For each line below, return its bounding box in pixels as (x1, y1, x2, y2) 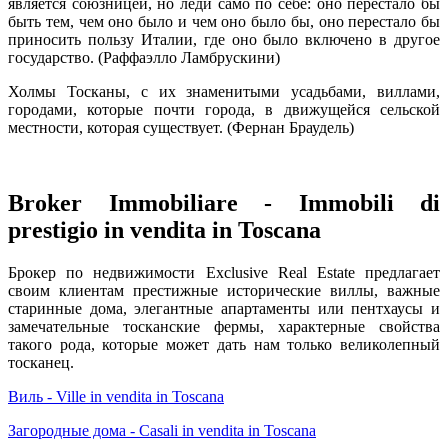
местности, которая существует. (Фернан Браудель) (8, 118, 354, 136)
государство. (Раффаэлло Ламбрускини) (8, 48, 280, 66)
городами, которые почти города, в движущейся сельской (8, 100, 440, 118)
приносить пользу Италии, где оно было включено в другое (8, 30, 440, 48)
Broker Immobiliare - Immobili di (8, 190, 440, 217)
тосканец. (8, 354, 74, 372)
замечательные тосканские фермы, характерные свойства (8, 318, 440, 336)
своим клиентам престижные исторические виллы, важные (8, 282, 440, 300)
